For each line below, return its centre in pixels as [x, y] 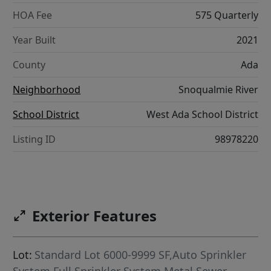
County [29, 65]
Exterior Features [95, 216]
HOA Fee [33, 15]
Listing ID [34, 139]
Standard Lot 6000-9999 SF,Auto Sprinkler [141, 255]
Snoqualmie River [218, 90]
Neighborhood [47, 90]
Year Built [34, 40]
